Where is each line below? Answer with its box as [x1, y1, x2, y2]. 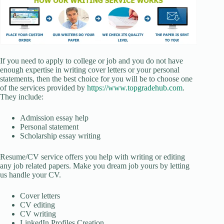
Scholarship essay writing [20, 131, 100, 140]
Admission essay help [20, 113, 88, 122]
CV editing [20, 200, 55, 209]
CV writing [20, 209, 56, 218]
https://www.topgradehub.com [87, 83, 182, 92]
